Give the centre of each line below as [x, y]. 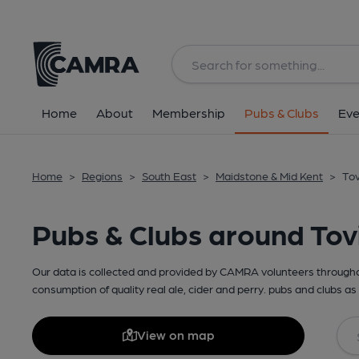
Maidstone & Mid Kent [269, 175]
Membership [189, 113]
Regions [102, 175]
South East [169, 175]
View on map [175, 335]
